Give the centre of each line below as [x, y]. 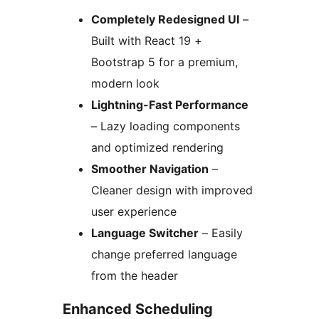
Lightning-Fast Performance [170, 104]
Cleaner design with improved [172, 190]
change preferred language [164, 254]
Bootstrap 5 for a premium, [164, 62]
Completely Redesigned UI [165, 19]
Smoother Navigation [150, 168]
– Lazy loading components [166, 126]
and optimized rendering [157, 147]
